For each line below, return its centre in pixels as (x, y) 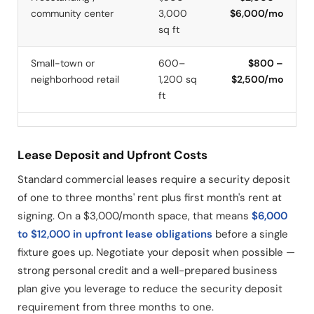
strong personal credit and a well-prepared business (148, 271)
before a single (250, 234)
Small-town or (63, 63)
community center (72, 13)
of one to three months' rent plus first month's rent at (150, 198)
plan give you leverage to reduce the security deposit (150, 289)
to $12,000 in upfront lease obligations (115, 234)
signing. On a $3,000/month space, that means (135, 216)
